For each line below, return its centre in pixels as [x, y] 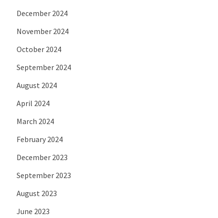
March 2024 [35, 121]
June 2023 [33, 211]
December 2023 [42, 157]
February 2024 [39, 139]
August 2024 [36, 85]
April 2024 [33, 103]
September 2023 [44, 175]
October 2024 [39, 49]
